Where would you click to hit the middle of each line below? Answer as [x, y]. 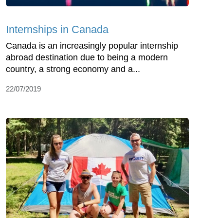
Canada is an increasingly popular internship [92, 45]
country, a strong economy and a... [73, 69]
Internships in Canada [57, 29]
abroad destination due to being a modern [87, 57]
